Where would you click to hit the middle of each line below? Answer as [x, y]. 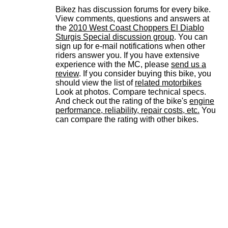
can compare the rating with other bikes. [127, 120]
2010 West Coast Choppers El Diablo [136, 28]
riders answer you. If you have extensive [127, 55]
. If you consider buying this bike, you [145, 74]
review [67, 74]
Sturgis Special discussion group [115, 37]
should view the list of [95, 83]
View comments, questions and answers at [132, 19]
